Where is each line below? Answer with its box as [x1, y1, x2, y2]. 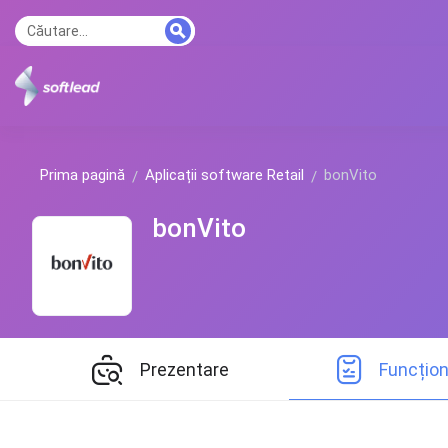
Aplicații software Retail [145, 166, 304, 184]
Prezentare [139, 358, 229, 380]
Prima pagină [40, 166, 125, 184]
